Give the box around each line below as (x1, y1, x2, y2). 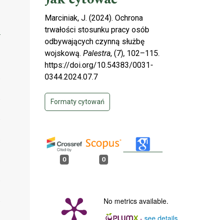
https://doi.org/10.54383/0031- (45, 60, 153, 70)
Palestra (83, 48, 110, 58)
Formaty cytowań (50, 97, 105, 106)
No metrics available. (104, 196, 168, 206)
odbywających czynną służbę (45, 36, 144, 46)
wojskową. (45, 48, 83, 58)
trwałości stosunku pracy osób (45, 25, 149, 34)
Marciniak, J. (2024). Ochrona (45, 13, 143, 23)
